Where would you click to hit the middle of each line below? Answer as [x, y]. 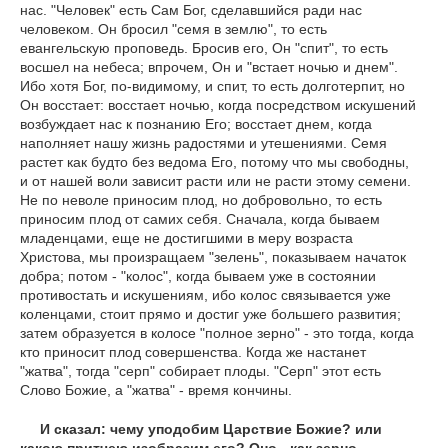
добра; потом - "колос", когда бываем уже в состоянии [198, 276]
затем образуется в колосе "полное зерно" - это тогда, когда [217, 333]
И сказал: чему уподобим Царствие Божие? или [211, 429]
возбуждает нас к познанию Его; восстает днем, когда [196, 124]
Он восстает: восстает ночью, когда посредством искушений [218, 105]
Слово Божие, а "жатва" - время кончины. [156, 390]
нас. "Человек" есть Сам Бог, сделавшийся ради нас [191, 10]
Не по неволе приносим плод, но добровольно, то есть [201, 200]
